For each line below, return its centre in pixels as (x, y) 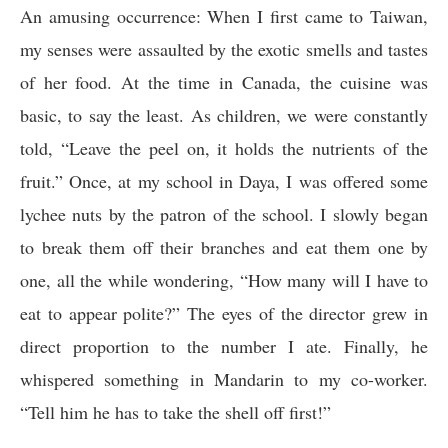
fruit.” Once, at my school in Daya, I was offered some (224, 181)
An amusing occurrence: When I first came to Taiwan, (224, 16)
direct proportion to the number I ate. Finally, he (224, 346)
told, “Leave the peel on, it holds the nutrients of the (224, 148)
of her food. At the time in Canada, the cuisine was (224, 82)
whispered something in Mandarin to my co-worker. (224, 379)
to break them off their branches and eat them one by (224, 247)
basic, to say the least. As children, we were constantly (224, 115)
